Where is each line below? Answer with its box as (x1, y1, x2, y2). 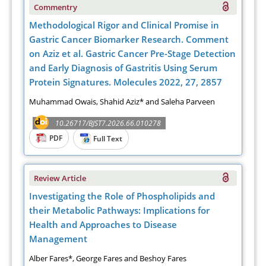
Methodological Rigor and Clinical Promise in (29, 18, 220, 31)
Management (29, 232, 88, 245)
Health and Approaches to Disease (29, 218, 178, 230)
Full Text (91, 133, 123, 144)
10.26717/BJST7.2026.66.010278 (55, 118, 161, 128)
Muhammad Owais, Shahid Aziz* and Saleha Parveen (29, 96, 216, 107)
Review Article (34, 172, 87, 183)
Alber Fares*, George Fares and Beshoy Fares (29, 252, 187, 264)
